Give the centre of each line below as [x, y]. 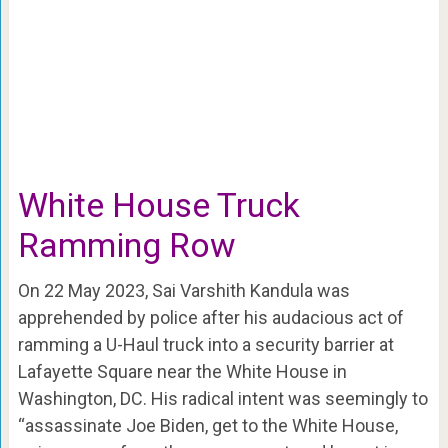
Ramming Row [126, 244]
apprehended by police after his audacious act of [210, 317]
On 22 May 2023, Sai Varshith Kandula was [183, 290]
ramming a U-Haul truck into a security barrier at [205, 344]
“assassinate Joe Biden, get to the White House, [207, 425]
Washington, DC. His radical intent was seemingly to [222, 398]
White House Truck [158, 204]
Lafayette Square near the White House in [182, 371]
